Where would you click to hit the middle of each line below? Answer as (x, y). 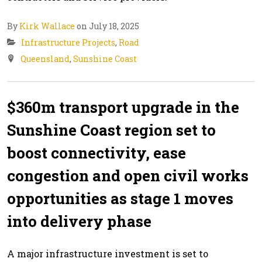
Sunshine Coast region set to (111, 130)
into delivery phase (79, 221)
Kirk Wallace (47, 26)
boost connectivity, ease (96, 152)
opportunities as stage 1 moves (120, 198)
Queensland (45, 58)
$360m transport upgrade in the (123, 107)
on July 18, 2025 (107, 26)
